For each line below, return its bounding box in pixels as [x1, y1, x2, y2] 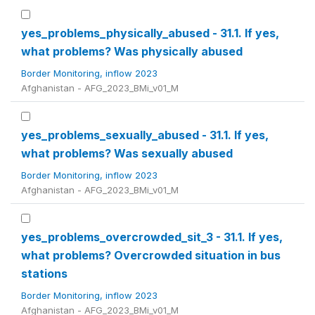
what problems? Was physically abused [21, 44, 243, 58]
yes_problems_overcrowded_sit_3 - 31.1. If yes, [21, 230, 283, 244]
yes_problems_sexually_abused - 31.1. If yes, [21, 128, 269, 142]
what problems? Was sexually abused [21, 146, 233, 160]
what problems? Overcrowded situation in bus [21, 248, 281, 262]
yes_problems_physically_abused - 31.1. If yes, [21, 26, 279, 40]
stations [21, 266, 67, 281]
